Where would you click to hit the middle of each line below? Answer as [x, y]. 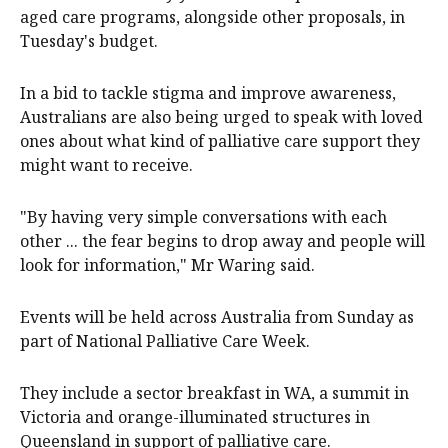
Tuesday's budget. [89, 41]
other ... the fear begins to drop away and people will [222, 241]
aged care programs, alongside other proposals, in [212, 17]
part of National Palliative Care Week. [165, 341]
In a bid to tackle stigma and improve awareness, [208, 93]
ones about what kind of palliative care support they [220, 141]
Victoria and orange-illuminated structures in [195, 417]
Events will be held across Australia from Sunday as [217, 317]
